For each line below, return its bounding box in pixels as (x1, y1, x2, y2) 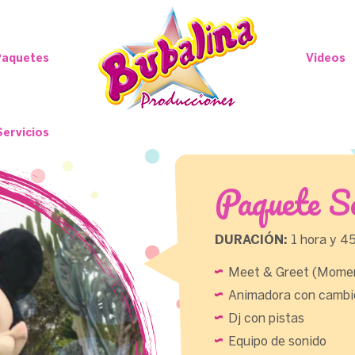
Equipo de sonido (228, 336, 326, 348)
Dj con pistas (228, 313, 304, 325)
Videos (306, 54, 346, 64)
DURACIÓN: (215, 235, 288, 246)
